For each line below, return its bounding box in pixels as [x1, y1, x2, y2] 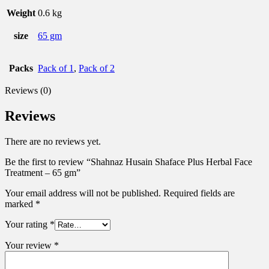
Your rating [5, 219, 50, 229]
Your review [5, 240, 54, 250]
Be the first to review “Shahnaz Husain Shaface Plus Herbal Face [5, 156, 252, 167]
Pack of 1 [38, 62, 74, 73]
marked [5, 198, 35, 209]
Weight [7, 7, 35, 18]
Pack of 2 [79, 62, 115, 73]
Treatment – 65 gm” [5, 167, 80, 178]
